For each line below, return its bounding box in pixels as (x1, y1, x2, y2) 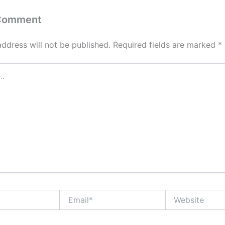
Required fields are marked (113, 40, 218, 50)
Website (165, 190, 192, 199)
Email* (59, 190, 80, 199)
